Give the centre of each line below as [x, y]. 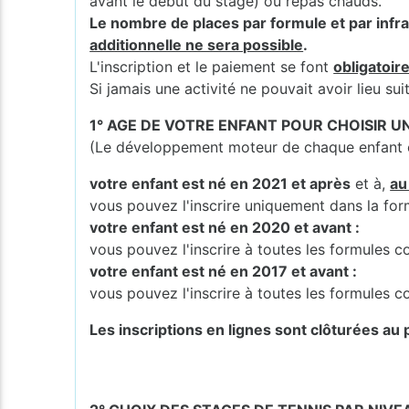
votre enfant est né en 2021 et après [220, 183]
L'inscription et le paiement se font [212, 66]
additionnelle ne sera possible [197, 44]
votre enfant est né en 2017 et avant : [224, 271]
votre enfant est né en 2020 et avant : [225, 227]
